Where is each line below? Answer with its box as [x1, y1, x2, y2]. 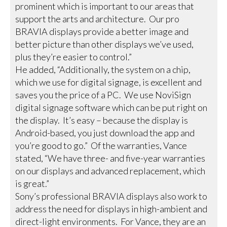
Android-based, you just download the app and [15, 127, 195, 138]
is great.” [15, 177, 50, 189]
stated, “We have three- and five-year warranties [15, 152, 206, 164]
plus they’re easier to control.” [15, 51, 132, 62]
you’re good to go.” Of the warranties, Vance [15, 139, 187, 151]
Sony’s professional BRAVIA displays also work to [15, 190, 208, 202]
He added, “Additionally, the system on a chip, [15, 63, 191, 75]
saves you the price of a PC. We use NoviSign [15, 89, 192, 100]
